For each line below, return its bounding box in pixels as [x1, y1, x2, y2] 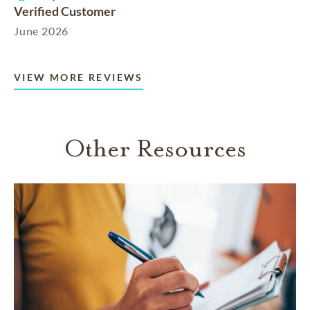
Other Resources [64, 133, 246, 165]
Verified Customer [14, 3, 116, 19]
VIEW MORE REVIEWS [14, 71, 143, 84]
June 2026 [14, 24, 69, 38]
